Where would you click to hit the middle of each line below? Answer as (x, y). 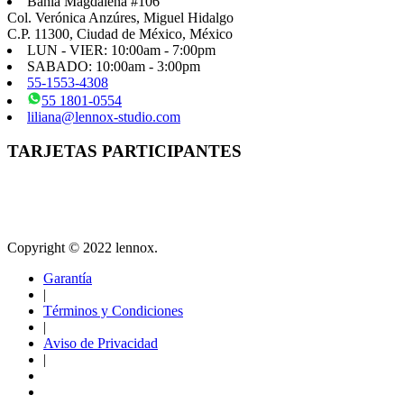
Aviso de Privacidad (101, 344)
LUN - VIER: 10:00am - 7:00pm (121, 50)
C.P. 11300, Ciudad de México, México (120, 33)
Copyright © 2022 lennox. (84, 248)
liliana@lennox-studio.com (104, 116)
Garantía (68, 279)
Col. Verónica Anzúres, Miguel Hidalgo (120, 17)
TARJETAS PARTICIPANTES (124, 151)
